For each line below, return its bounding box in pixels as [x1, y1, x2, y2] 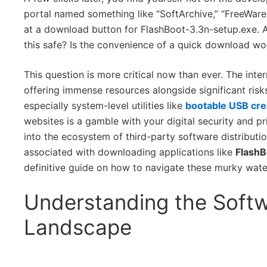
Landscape [24, 215, 132, 240]
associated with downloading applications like [24, 146, 235, 158]
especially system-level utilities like [24, 100, 185, 111]
